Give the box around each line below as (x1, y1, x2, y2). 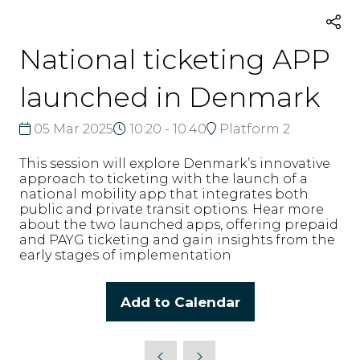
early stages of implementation (19, 247, 231, 263)
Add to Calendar (120, 292, 240, 310)
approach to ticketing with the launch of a (19, 170, 308, 186)
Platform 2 (216, 121, 290, 137)
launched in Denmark (19, 80, 320, 114)
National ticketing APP (19, 42, 330, 76)
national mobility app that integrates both (19, 186, 309, 202)
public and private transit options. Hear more (19, 201, 324, 217)
